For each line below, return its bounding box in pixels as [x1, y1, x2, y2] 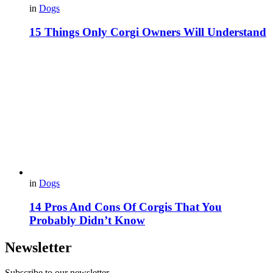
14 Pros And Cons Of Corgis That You [29, 200, 222, 213]
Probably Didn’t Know [29, 213, 145, 227]
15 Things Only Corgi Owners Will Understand [29, 26, 266, 39]
